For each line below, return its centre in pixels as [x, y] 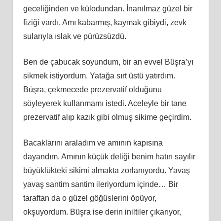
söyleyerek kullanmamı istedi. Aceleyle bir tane [105, 103]
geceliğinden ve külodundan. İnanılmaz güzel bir [108, 8]
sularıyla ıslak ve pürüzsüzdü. [74, 36]
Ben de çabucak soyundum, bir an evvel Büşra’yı [108, 62]
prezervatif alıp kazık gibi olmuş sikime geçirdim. [107, 117]
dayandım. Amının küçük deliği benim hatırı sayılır [109, 156]
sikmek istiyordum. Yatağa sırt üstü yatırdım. [99, 75]
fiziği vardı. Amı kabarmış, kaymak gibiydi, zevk [105, 22]
